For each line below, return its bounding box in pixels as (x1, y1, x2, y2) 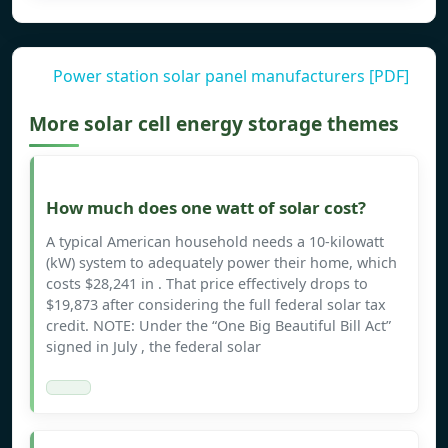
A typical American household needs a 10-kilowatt (46, 232, 384, 252)
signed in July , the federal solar (46, 337, 261, 357)
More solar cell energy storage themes (29, 110, 399, 138)
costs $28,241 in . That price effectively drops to (46, 274, 368, 294)
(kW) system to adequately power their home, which (46, 253, 397, 273)
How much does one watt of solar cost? (46, 196, 366, 220)
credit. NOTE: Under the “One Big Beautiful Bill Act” (46, 316, 391, 336)
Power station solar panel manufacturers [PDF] (53, 65, 409, 88)
